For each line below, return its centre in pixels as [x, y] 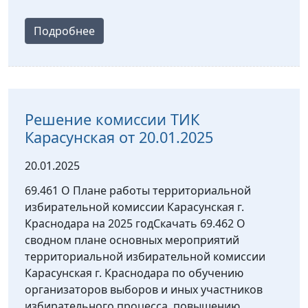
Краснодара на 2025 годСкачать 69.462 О [135, 224]
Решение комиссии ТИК [112, 120]
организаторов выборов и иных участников [144, 290]
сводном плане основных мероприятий [132, 240]
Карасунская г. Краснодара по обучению [134, 273]
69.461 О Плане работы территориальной [138, 191]
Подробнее [64, 31]
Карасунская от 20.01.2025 [119, 137]
